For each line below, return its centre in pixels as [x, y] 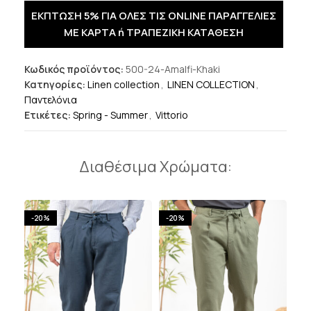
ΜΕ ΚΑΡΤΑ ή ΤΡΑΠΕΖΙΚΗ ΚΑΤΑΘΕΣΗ [154, 33]
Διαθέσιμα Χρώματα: [155, 167]
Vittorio [172, 115]
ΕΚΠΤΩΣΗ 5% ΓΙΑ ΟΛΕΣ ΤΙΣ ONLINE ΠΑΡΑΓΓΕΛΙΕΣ [154, 16]
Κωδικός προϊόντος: [75, 69]
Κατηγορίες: [55, 85]
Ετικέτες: [48, 115]
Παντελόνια [51, 100]
